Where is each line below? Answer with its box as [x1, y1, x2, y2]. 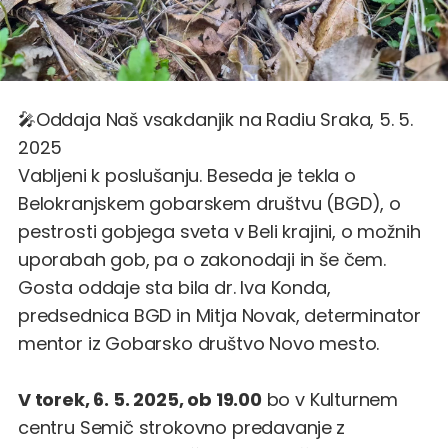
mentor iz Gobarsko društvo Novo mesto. [18, 331, 380, 356]
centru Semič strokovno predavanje [18, 415, 333, 440]
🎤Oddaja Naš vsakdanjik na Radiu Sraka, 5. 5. [18, 107, 414, 132]
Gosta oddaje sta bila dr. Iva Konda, [18, 275, 331, 300]
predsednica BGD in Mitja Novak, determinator [18, 303, 422, 328]
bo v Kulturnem [261, 387, 399, 412]
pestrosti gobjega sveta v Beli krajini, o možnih [18, 219, 421, 244]
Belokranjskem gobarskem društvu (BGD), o [18, 191, 401, 216]
